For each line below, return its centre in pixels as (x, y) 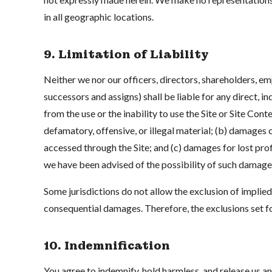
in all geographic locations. (99, 16)
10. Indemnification (107, 245)
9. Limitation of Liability (126, 54)
